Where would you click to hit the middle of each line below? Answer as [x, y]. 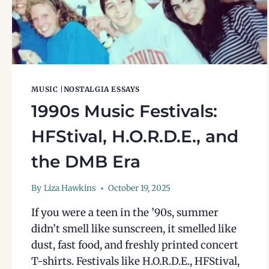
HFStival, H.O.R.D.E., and [135, 136]
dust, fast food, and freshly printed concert [135, 245]
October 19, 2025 [139, 189]
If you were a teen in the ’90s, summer [125, 213]
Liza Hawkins [70, 189]
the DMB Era [86, 161]
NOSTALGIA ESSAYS [102, 89]
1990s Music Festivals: [125, 111]
